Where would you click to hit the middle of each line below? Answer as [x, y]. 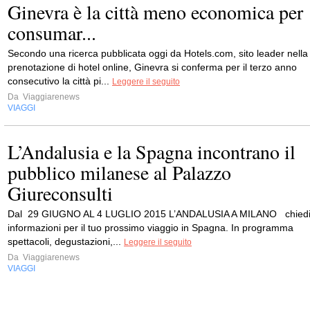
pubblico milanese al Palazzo [119, 172]
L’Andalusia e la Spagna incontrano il [152, 151]
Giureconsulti [60, 193]
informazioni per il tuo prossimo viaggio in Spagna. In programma [151, 227]
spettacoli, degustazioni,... [66, 241]
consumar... [52, 32]
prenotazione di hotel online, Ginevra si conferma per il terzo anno [152, 67]
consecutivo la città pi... [60, 81]
